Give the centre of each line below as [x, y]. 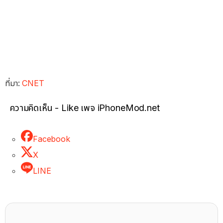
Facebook [52, 139]
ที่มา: [14, 83]
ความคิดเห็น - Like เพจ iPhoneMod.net [85, 108]
